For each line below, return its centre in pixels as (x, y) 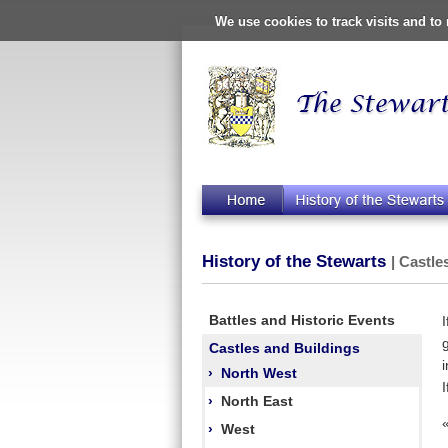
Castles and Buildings (284, 347)
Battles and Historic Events (302, 319)
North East (257, 400)
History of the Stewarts (296, 262)
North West (259, 372)
